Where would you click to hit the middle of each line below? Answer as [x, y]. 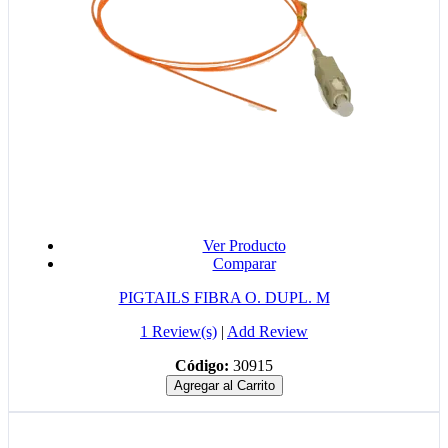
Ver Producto [244, 246]
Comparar [244, 264]
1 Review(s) [178, 332]
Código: [202, 366]
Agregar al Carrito [224, 386]
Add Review [267, 332]
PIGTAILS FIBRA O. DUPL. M [224, 298]
